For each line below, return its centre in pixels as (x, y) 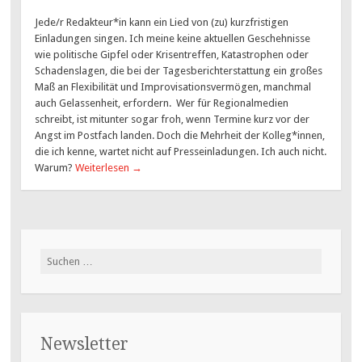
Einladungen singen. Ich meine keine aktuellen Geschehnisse (173, 38)
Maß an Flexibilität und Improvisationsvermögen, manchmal (173, 86)
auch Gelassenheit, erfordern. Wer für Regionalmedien (162, 103)
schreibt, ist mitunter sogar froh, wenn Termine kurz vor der (173, 119)
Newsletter (84, 343)
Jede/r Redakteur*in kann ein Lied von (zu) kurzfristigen (162, 22)
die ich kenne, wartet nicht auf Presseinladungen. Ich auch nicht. (181, 151)
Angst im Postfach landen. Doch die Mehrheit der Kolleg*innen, (180, 135)
